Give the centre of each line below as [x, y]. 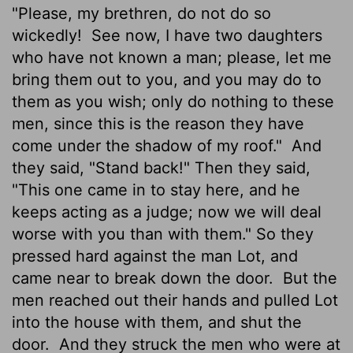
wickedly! [49, 35]
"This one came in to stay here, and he [156, 190]
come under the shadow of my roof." [149, 145]
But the [308, 278]
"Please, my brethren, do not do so [141, 13]
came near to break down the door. [145, 278]
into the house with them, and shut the [157, 322]
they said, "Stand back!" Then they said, [161, 167]
